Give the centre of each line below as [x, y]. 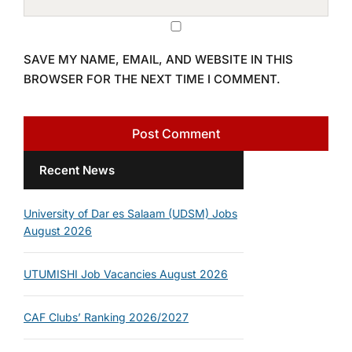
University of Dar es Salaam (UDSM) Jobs [130, 213]
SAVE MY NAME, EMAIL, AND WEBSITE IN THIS [158, 59]
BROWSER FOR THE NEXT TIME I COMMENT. [152, 79]
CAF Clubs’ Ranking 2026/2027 [106, 317]
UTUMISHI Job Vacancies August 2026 [126, 274]
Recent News [77, 170]
